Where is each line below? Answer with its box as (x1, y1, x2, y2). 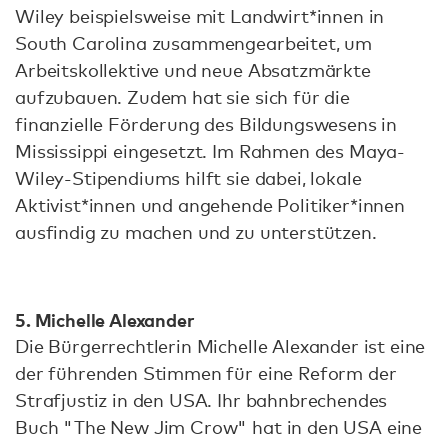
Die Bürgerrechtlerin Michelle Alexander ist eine (15, 335, 426, 358)
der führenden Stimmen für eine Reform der (15, 362, 397, 385)
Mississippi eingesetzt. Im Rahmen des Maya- (15, 139, 406, 162)
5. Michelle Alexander (15, 306, 195, 332)
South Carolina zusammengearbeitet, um (15, 31, 373, 54)
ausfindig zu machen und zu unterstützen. (15, 220, 377, 243)
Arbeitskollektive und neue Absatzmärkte (15, 58, 371, 81)
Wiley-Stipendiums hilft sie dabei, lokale (15, 166, 362, 189)
